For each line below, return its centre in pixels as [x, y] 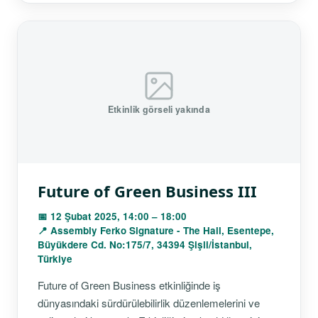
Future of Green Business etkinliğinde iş [129, 285]
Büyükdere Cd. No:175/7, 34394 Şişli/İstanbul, [145, 244]
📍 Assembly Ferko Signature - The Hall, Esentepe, [156, 230]
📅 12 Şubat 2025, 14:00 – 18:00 [112, 216]
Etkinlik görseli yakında [159, 109]
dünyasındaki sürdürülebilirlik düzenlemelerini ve [149, 302]
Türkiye [55, 258]
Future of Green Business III [147, 191]
